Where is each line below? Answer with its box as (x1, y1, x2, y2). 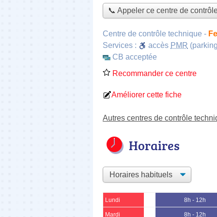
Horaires (129, 136, 180, 154)
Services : (103, 41, 139, 49)
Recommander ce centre (110, 69, 197, 77)
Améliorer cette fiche (111, 90, 182, 99)
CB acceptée (112, 52, 157, 61)
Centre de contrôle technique (103, 29, 202, 38)
